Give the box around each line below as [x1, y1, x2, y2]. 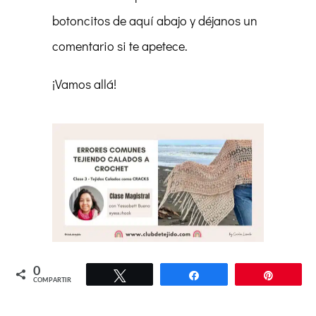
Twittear [134, 270, 170, 281]
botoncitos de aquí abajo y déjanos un [52, 11, 257, 29]
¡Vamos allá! [52, 75, 119, 92]
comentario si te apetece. [52, 37, 188, 54]
